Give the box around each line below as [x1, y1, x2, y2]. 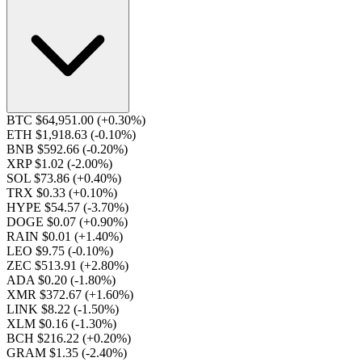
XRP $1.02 [6, 157, 67, 170]
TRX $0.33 [6, 186, 69, 200]
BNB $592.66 [6, 142, 82, 156]
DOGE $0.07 [6, 215, 79, 229]
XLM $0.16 [6, 317, 71, 330]
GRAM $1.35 [6, 346, 82, 360]
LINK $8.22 [6, 302, 74, 316]
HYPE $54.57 [6, 200, 83, 214]
